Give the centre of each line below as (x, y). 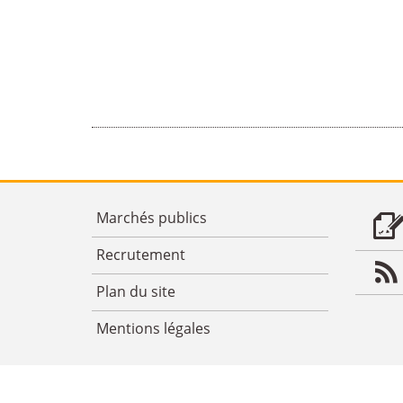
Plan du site (136, 292)
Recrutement (141, 255)
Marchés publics (152, 218)
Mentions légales (153, 329)
